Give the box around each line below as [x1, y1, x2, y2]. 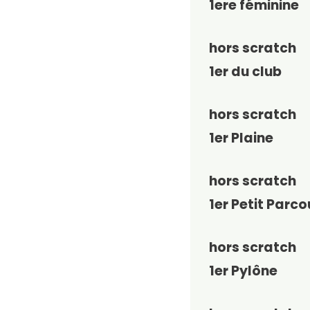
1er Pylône [209, 262, 277, 281]
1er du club [209, 62, 282, 82]
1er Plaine [209, 129, 273, 148]
